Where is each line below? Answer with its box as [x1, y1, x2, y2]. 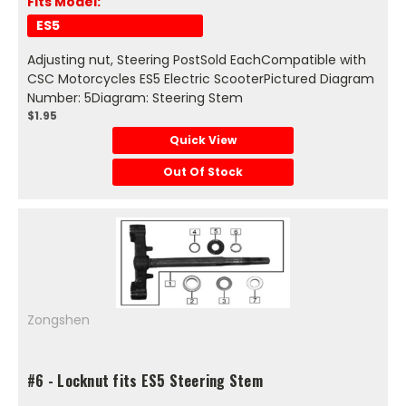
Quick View [169, 131, 237, 148]
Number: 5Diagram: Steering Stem [27, 88, 243, 107]
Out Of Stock [163, 163, 243, 179]
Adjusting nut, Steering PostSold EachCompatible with [27, 50, 366, 69]
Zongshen [27, 310, 90, 329]
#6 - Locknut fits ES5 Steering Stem [27, 369, 263, 391]
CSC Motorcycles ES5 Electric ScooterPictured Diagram [27, 69, 374, 88]
